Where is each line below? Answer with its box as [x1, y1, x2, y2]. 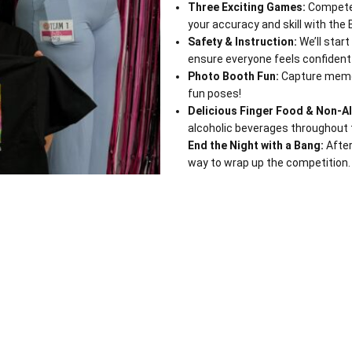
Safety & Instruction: [188, 35, 297, 48]
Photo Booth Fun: [188, 70, 279, 82]
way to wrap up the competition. [188, 156, 350, 169]
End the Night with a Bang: [188, 139, 324, 152]
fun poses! [188, 87, 241, 100]
